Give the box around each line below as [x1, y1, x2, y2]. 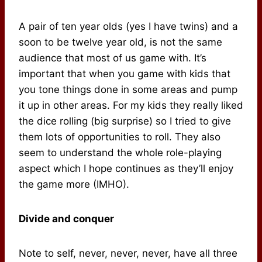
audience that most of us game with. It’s [19, 52, 206, 64]
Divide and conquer [19, 213, 114, 225]
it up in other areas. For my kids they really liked [19, 99, 243, 112]
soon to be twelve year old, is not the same [19, 36, 222, 49]
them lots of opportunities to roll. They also [19, 131, 220, 143]
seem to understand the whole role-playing [19, 147, 222, 159]
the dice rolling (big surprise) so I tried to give [19, 115, 231, 127]
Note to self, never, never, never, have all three [19, 247, 237, 260]
